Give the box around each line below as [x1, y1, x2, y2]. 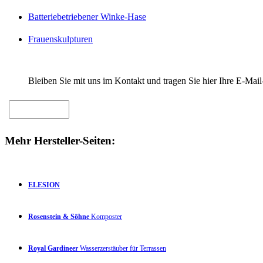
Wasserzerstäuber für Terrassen [78, 244, 166, 252]
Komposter [89, 212, 122, 221]
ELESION [28, 180, 60, 189]
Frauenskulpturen [28, 34, 93, 45]
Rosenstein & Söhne [28, 212, 89, 221]
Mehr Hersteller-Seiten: [5, 134, 115, 147]
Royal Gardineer [28, 244, 78, 252]
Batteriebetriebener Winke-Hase [28, 12, 146, 22]
